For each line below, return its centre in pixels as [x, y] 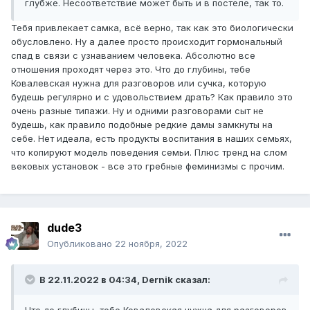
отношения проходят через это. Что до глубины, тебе [131, 70]
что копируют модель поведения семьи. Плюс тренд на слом [149, 153]
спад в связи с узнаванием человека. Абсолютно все [133, 56]
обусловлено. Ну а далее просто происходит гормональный [147, 42]
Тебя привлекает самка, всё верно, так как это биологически [152, 28]
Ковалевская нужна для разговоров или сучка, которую [139, 83]
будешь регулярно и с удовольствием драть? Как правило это [152, 97]
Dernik [157, 280]
